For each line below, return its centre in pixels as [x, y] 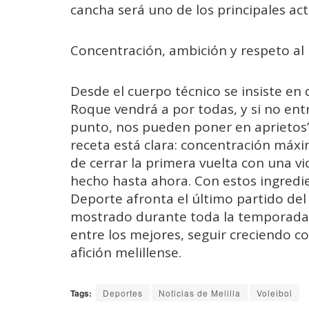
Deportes [123, 293]
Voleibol [275, 293]
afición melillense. [126, 253]
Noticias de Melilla [200, 293]
